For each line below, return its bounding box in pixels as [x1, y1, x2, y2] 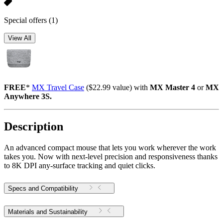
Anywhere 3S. [4, 92, 52, 101]
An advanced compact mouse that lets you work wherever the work [4, 143, 216, 152]
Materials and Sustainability [8, 208, 88, 216]
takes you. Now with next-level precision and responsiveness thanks [4, 152, 218, 161]
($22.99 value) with [84, 83, 150, 92]
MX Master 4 [150, 83, 197, 92]
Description [4, 120, 63, 133]
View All [8, 34, 31, 42]
